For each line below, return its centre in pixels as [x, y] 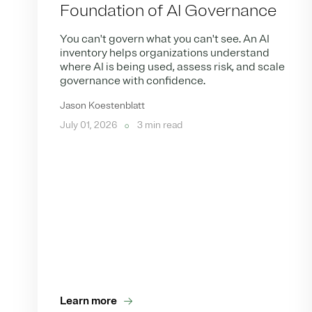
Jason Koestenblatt [103, 106]
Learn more [89, 301]
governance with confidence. [134, 81]
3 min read [159, 125]
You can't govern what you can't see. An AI [165, 39]
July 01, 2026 [90, 125]
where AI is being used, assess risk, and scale [173, 67]
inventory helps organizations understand [165, 53]
